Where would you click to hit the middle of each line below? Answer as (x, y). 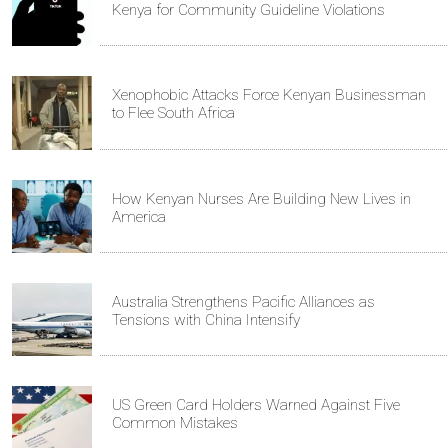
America (139, 216)
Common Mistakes (175, 423)
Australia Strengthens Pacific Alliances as (243, 301)
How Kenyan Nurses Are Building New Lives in (261, 198)
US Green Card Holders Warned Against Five (256, 405)
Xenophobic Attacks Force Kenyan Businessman (269, 95)
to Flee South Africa (173, 113)
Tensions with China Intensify (206, 319)
